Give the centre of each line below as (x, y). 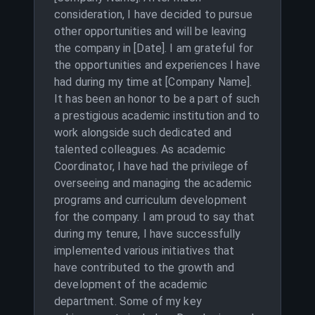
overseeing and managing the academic (153, 183)
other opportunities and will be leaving (150, 31)
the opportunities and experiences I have (157, 65)
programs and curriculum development (151, 200)
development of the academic (131, 284)
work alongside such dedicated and (143, 133)
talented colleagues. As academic (140, 149)
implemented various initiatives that (144, 251)
